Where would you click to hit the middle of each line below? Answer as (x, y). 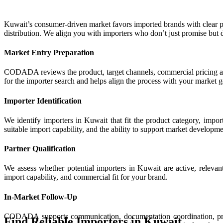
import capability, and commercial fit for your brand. (86, 177)
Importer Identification (43, 101)
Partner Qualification (40, 149)
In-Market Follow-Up (41, 197)
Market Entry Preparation (49, 53)
